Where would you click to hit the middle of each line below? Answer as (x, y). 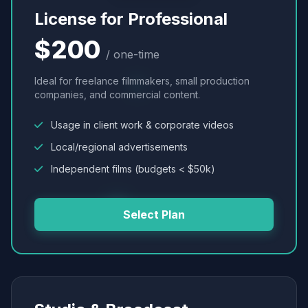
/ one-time (133, 54)
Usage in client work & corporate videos (141, 125)
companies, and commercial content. (117, 95)
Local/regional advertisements (118, 147)
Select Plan (154, 214)
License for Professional (131, 19)
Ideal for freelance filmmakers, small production (142, 81)
